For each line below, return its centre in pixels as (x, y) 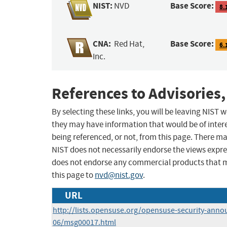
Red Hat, (129, 44)
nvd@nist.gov (119, 175)
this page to (73, 175)
